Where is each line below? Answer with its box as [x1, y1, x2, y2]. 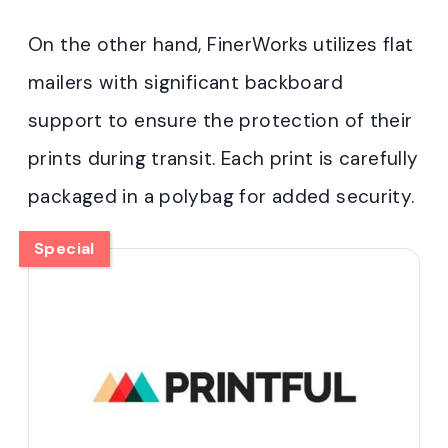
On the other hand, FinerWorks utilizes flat [28, 32, 414, 58]
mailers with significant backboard [28, 70, 343, 96]
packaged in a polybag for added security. [28, 184, 415, 210]
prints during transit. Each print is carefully [28, 146, 419, 172]
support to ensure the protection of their [28, 108, 413, 134]
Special [34, 238, 95, 260]
